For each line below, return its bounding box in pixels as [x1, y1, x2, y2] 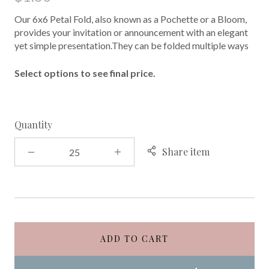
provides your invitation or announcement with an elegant [14, 26, 248, 38]
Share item [162, 145, 210, 158]
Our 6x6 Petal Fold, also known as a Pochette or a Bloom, [14, 13, 247, 25]
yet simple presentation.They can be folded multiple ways [14, 40, 249, 51]
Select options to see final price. [14, 67, 156, 79]
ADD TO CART [100, 233, 169, 244]
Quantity [14, 118, 52, 131]
